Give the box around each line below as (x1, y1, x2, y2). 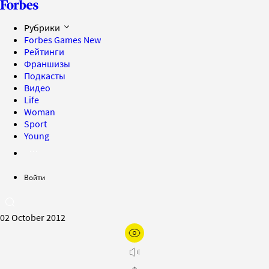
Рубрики (24, 22, 62, 34)
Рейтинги (24, 46, 64, 58)
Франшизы (24, 58, 70, 70)
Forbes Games (24, 34, 83, 46)
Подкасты (24, 70, 65, 82)
